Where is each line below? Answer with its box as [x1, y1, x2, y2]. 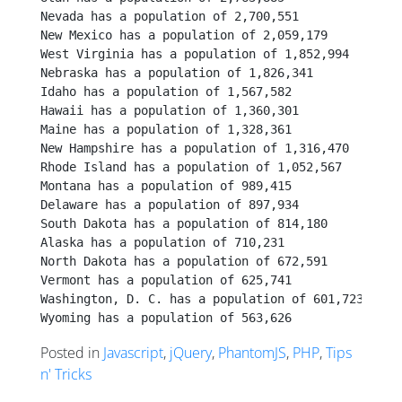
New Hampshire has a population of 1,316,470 [40, 141, 349, 156]
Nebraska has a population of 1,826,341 [40, 66, 313, 81]
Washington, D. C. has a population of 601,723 [40, 292, 363, 307]
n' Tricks [40, 364, 92, 385]
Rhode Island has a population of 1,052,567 [40, 160, 342, 175]
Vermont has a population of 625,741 [40, 273, 292, 288]
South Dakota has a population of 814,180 [40, 216, 328, 232]
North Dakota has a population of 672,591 [40, 254, 328, 269]
